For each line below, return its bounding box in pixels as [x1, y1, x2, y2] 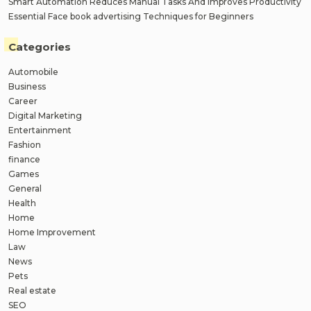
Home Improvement [8, 226, 96, 237]
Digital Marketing [8, 110, 82, 121]
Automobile [8, 66, 58, 77]
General [8, 183, 42, 194]
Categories [8, 40, 71, 53]
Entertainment [8, 124, 72, 135]
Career [8, 95, 37, 106]
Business [8, 81, 46, 92]
